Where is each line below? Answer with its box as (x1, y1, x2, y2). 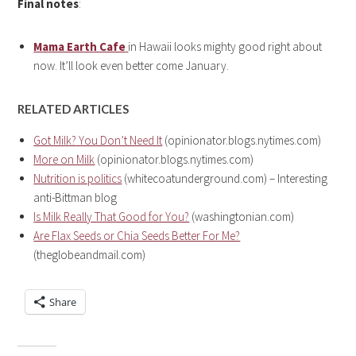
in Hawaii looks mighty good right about (128, 39, 323, 55)
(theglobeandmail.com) (33, 247, 146, 263)
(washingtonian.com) (189, 209, 295, 225)
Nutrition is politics (33, 171, 122, 187)
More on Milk (33, 152, 95, 168)
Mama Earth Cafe (33, 39, 126, 55)
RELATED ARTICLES (17, 102, 130, 117)
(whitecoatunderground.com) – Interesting (122, 171, 328, 187)
